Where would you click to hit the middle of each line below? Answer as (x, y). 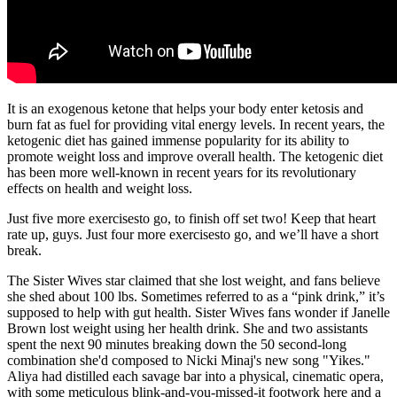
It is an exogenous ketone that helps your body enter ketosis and (185, 109)
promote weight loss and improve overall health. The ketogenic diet (195, 157)
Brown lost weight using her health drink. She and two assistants (187, 329)
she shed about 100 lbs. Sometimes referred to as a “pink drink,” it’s (196, 297)
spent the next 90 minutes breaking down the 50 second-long (177, 345)
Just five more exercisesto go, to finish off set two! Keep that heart (191, 219)
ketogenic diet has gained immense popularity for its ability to (178, 141)
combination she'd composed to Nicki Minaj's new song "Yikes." (189, 361)
